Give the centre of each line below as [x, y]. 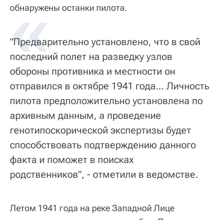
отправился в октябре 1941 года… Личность [110, 86]
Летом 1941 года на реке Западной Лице [92, 208]
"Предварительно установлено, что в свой [105, 42]
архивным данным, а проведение [85, 115]
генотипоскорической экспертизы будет [100, 130]
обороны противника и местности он [93, 71]
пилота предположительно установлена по [106, 101]
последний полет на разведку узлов [91, 56]
